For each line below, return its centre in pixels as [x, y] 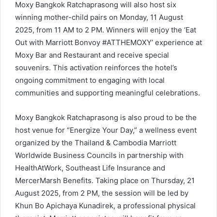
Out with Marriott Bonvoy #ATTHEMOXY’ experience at [108, 42]
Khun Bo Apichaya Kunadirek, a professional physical [105, 205]
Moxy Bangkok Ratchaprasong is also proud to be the [106, 117]
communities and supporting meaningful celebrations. [108, 93]
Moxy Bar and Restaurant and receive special [92, 55]
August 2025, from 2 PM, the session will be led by [102, 193]
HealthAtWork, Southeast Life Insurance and [90, 168]
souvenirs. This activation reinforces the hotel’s [96, 67]
